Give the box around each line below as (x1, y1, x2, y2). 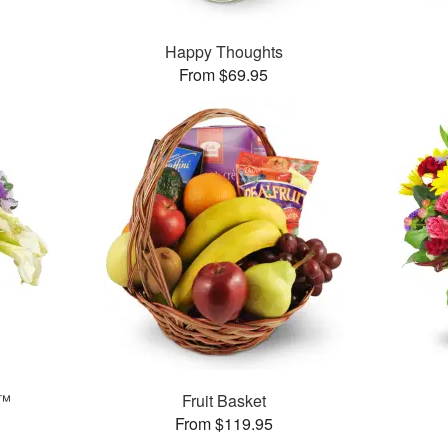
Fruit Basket (181, 389, 266, 413)
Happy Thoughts (164, 40, 283, 64)
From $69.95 (179, 63, 269, 87)
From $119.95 (174, 412, 273, 436)
